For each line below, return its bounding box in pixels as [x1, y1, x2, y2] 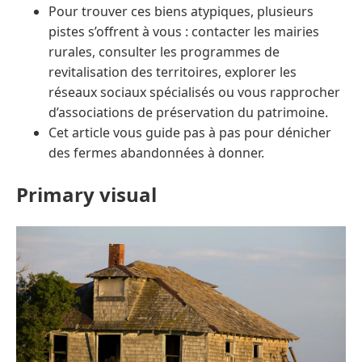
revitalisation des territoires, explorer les [48, 63, 297, 82]
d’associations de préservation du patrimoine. [48, 103, 328, 122]
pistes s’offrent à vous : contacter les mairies [48, 23, 319, 41]
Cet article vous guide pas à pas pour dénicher [48, 124, 331, 142]
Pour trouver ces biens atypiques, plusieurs [48, 2, 314, 21]
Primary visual [16, 181, 157, 208]
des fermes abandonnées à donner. [48, 144, 264, 162]
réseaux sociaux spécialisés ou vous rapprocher [48, 83, 340, 102]
